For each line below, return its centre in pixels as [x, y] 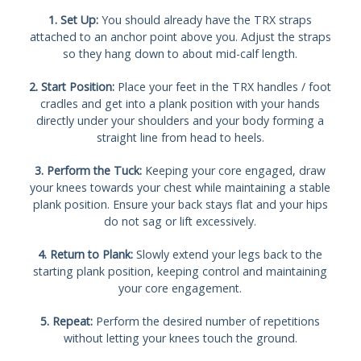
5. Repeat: [67, 321]
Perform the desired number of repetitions [207, 321]
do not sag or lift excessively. [180, 221]
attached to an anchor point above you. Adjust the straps [180, 36]
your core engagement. [180, 288]
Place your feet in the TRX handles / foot [223, 86]
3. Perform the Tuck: [89, 170]
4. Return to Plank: [86, 254]
